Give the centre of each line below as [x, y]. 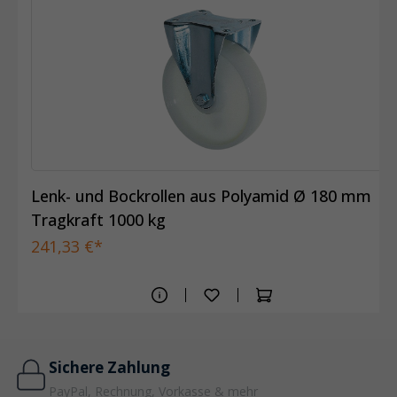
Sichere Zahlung [109, 367]
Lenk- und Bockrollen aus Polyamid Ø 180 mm [201, 195]
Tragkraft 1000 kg [98, 219]
